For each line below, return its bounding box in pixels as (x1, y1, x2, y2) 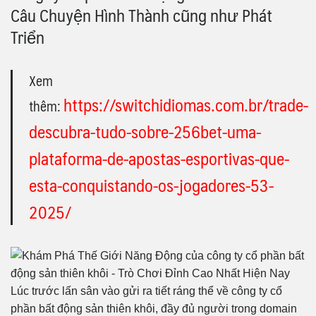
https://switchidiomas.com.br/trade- (63, 90, 308, 119)
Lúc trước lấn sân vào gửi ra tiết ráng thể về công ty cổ (11, 284, 282, 297)
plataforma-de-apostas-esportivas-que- (29, 143, 289, 172)
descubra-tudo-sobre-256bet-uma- (29, 116, 261, 145)
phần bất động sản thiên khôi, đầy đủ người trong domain (11, 302, 297, 315)
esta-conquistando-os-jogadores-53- (29, 170, 274, 199)
